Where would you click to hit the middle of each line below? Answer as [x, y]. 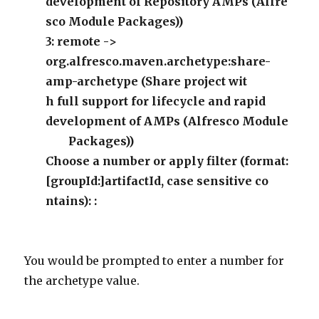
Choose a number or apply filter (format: [167, 161]
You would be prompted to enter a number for [155, 261]
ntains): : [72, 201]
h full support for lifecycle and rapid [156, 101]
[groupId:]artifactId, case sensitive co [157, 181]
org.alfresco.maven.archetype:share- [158, 61]
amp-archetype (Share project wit [147, 81]
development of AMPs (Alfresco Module [167, 121]
